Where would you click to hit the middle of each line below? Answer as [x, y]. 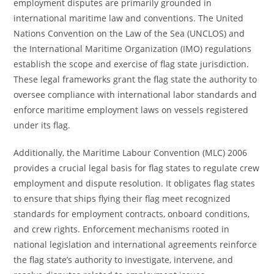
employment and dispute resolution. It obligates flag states [135, 183]
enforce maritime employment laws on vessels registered [131, 110]
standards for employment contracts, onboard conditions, [132, 214]
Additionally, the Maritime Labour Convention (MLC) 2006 [131, 153]
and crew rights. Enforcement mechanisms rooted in [122, 229]
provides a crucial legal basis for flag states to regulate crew [137, 168]
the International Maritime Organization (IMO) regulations [133, 49]
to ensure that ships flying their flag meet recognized [122, 198]
